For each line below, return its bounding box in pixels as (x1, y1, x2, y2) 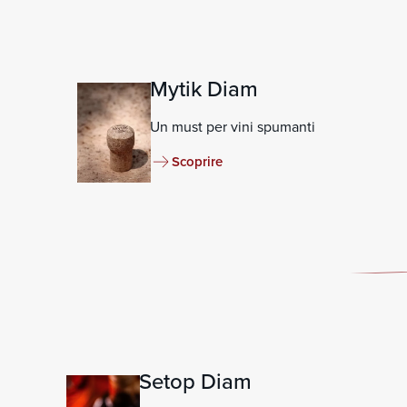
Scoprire (172, 151, 223, 172)
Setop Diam (139, 365, 252, 398)
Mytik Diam (150, 73, 258, 105)
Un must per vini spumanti (150, 116, 315, 137)
